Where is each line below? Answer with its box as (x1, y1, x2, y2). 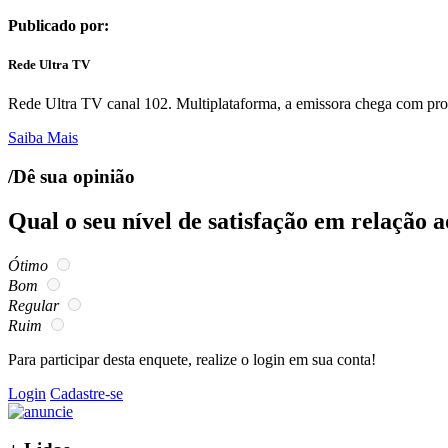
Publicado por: (8, 16, 109, 34)
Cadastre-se (50, 384, 123, 402)
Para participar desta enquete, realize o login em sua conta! (8, 350, 376, 368)
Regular (8, 296, 59, 314)
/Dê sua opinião (8, 165, 135, 187)
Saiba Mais (8, 129, 78, 147)
